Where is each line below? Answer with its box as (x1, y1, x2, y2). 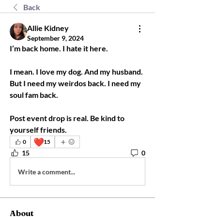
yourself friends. (10, 125, 68, 134)
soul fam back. (10, 90, 60, 99)
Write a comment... (18, 167, 75, 176)
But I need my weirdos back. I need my (10, 78, 141, 88)
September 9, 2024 (27, 34, 84, 42)
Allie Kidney (27, 23, 69, 32)
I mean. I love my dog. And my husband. (10, 67, 143, 76)
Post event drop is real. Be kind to (10, 113, 124, 123)
